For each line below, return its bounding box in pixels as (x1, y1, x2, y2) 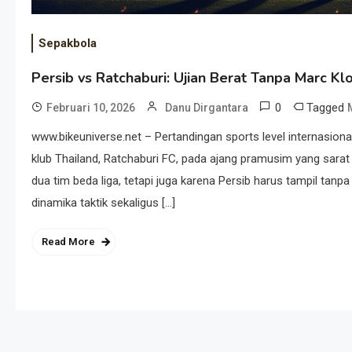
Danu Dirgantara (165, 101, 248, 114)
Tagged (306, 100, 347, 115)
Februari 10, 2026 (46, 101, 135, 114)
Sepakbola (38, 35, 97, 50)
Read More (42, 235, 95, 247)
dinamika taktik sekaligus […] (31, 195, 175, 210)
